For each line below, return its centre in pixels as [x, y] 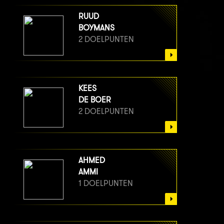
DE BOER [95, 100]
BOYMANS [96, 28]
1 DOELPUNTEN [106, 183]
